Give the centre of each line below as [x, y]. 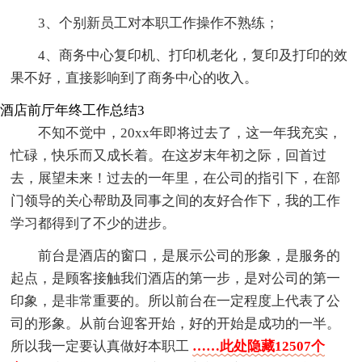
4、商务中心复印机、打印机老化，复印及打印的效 [193, 56]
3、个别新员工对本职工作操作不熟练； [159, 23]
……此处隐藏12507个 [259, 347]
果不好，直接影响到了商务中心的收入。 [135, 78]
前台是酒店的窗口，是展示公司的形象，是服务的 [189, 256]
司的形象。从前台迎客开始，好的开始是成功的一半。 [176, 324]
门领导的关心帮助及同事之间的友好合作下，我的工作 [176, 201]
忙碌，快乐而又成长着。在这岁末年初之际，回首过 [169, 156]
